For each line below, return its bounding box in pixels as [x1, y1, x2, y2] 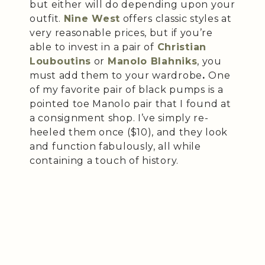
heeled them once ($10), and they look [30, 126, 228, 138]
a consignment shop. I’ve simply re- [30, 112, 209, 124]
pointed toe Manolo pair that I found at [30, 98, 231, 109]
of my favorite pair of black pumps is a [30, 83, 224, 95]
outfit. [30, 12, 64, 24]
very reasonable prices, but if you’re [30, 27, 213, 38]
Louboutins [30, 55, 91, 67]
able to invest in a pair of [30, 41, 157, 53]
